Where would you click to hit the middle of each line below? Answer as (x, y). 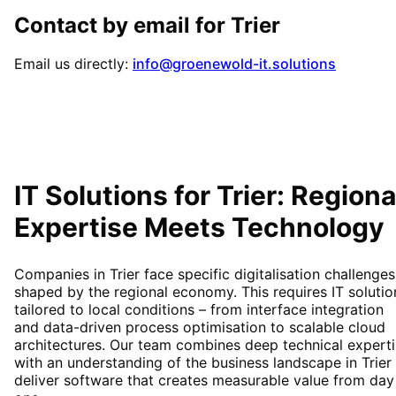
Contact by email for (122, 25)
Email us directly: (71, 64)
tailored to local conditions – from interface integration (199, 310)
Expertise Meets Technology (199, 228)
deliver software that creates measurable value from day (204, 381)
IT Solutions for (115, 196)
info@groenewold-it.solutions (234, 64)
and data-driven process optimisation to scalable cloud (200, 327)
